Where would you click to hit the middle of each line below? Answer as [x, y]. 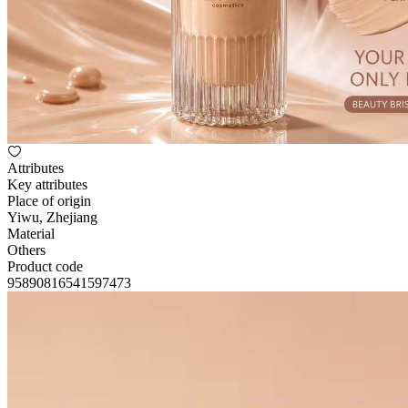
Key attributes [47, 184]
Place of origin [49, 201]
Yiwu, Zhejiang [52, 217]
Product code [45, 266]
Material [31, 234]
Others [26, 250]
